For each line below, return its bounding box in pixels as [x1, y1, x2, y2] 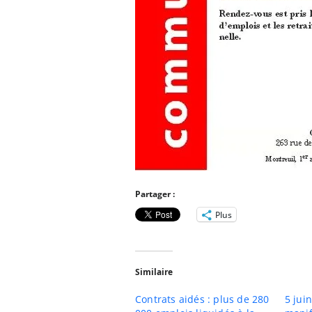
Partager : [135, 188, 175, 200]
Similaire [135, 266, 173, 278]
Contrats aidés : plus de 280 [135, 292, 270, 306]
